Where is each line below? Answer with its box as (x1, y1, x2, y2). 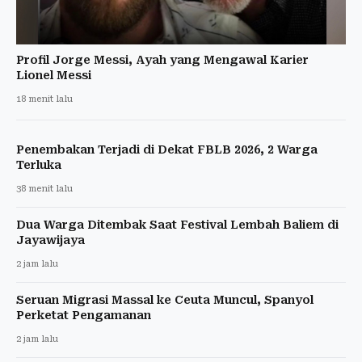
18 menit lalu (16, 93, 73, 104)
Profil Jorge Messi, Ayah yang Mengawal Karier (16, 53, 309, 66)
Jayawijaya (16, 233, 85, 246)
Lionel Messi (16, 68, 91, 82)
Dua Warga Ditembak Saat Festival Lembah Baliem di (16, 217, 339, 231)
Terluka (16, 158, 61, 171)
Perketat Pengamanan (16, 308, 151, 322)
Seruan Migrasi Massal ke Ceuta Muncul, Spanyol (16, 293, 314, 306)
